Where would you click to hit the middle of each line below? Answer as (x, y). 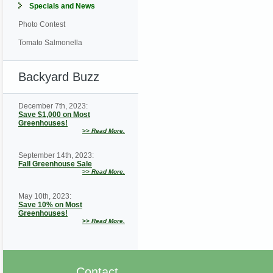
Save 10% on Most (50, 205)
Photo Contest (42, 24)
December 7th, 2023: (53, 106)
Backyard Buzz (59, 76)
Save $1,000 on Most (54, 115)
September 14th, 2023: (56, 156)
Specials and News (62, 6)
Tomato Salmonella (50, 42)
